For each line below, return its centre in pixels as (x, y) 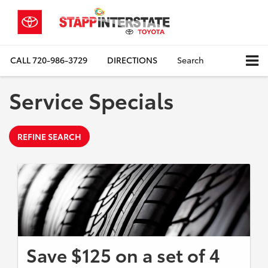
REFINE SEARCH (49, 136)
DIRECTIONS (132, 60)
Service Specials (92, 99)
